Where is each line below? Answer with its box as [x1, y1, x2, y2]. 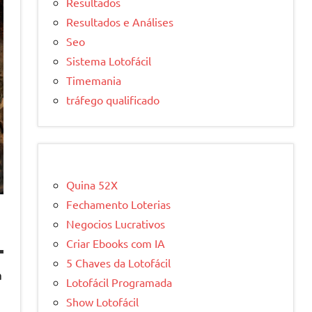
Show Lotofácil [66, 294, 139, 309]
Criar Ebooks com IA [66, 235, 165, 250]
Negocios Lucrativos [66, 216, 165, 231]
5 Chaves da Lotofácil [66, 255, 171, 270]
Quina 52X [66, 177, 118, 192]
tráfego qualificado [66, 92, 159, 107]
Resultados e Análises [66, 14, 173, 29]
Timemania [66, 72, 121, 87]
